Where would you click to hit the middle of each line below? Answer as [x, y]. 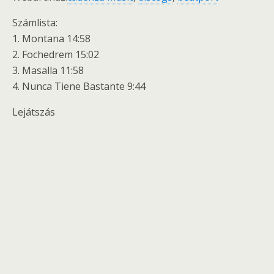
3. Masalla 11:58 [48, 70]
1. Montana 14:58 [51, 39]
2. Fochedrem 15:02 [56, 54]
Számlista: [35, 23]
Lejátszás [34, 112]
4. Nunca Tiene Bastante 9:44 [79, 86]
